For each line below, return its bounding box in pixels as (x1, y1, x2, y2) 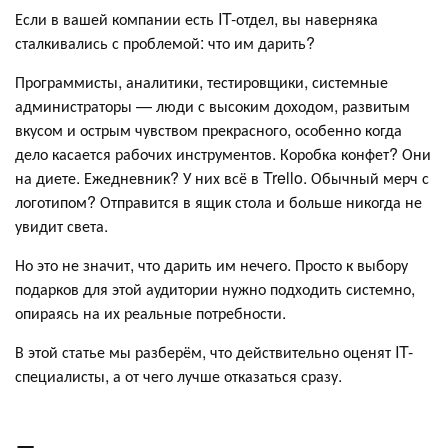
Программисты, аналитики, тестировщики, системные (15, 69, 388, 93)
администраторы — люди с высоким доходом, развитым (15, 93, 410, 117)
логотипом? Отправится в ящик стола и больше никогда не (15, 189, 422, 213)
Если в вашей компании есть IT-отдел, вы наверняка (15, 6, 378, 30)
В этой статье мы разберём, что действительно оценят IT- (15, 339, 413, 363)
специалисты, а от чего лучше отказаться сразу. (15, 363, 342, 387)
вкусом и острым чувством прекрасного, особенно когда (15, 117, 402, 141)
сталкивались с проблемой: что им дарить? (15, 30, 315, 54)
